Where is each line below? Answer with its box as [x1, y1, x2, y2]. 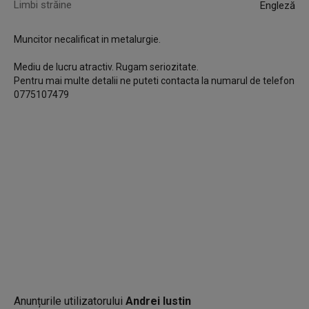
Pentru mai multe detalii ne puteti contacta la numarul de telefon [14, 75, 295, 86]
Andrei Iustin [126, 295, 192, 308]
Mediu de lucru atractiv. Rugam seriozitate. [14, 61, 199, 72]
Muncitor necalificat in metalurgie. [14, 34, 161, 45]
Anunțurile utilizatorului [14, 295, 126, 308]
